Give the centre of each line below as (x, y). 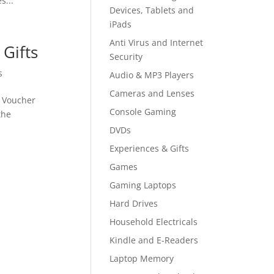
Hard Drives (134, 203)
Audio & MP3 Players (152, 75)
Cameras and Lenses (152, 93)
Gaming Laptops (143, 185)
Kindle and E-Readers (154, 240)
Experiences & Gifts (150, 148)
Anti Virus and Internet (157, 43)
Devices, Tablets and (152, 10)
